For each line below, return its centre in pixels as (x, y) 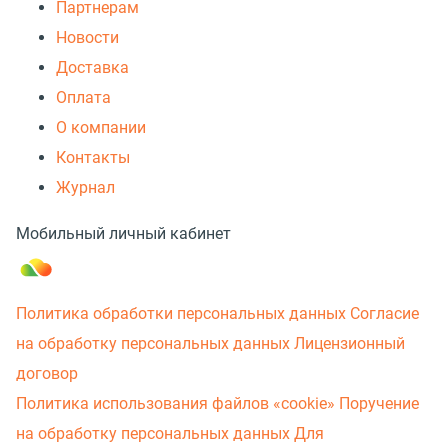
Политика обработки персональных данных (181, 314)
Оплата (83, 98)
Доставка (92, 68)
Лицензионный (349, 344)
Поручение (379, 404)
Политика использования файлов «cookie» (175, 404)
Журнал (85, 188)
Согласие (384, 314)
